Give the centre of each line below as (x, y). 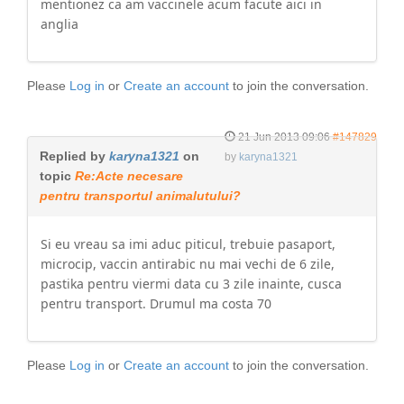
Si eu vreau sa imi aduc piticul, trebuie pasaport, (188, 244)
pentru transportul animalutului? (140, 196)
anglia (60, 24)
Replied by (74, 156)
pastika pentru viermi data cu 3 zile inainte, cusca (191, 284)
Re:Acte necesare (129, 176)
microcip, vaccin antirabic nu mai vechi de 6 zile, (188, 264)
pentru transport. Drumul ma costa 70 (156, 303)
